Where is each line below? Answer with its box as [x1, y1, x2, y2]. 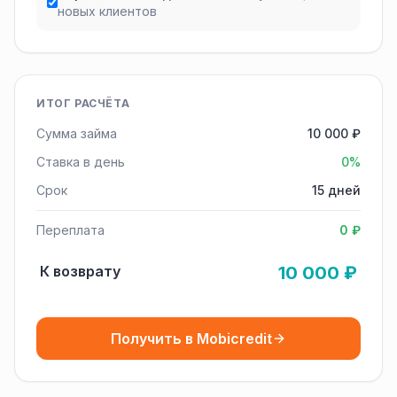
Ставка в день [36, 154, 125, 169]
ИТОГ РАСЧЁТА [36, 97, 130, 110]
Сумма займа [36, 126, 117, 141]
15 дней [312, 183, 361, 198]
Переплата [36, 222, 105, 237]
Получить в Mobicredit [111, 330, 272, 347]
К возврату [40, 262, 121, 280]
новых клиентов [57, 4, 157, 19]
